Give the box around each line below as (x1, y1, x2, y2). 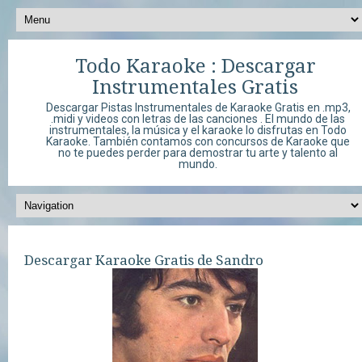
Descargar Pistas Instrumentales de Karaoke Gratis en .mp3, (45, 101, 351, 114)
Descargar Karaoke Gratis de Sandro (24, 252, 263, 268)
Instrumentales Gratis (92, 76, 298, 99)
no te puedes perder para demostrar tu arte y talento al (58, 146, 338, 159)
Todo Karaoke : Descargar (74, 55, 316, 78)
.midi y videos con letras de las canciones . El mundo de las (51, 112, 345, 125)
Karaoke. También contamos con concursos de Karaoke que (46, 135, 350, 148)
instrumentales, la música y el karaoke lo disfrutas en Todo (49, 124, 347, 137)
